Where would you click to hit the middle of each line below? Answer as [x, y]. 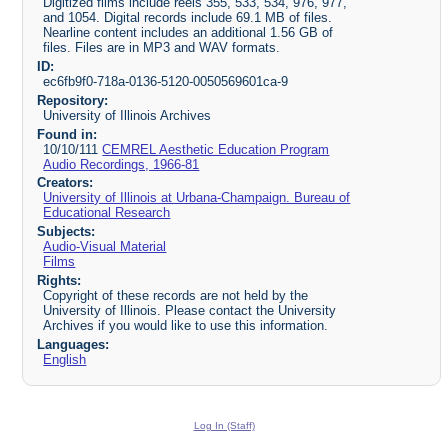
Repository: [72, 100]
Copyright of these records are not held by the [176, 296]
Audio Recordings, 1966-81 [121, 164]
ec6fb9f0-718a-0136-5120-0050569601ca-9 [166, 81]
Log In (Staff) [224, 425]
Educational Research [107, 213]
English [65, 360]
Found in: [66, 134]
